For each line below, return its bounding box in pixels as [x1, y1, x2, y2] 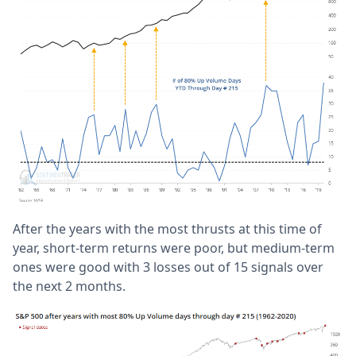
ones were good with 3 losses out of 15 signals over [13, 257, 323, 276]
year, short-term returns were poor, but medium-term [13, 238, 335, 257]
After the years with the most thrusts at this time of [13, 219, 322, 238]
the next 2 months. [13, 277, 126, 295]
